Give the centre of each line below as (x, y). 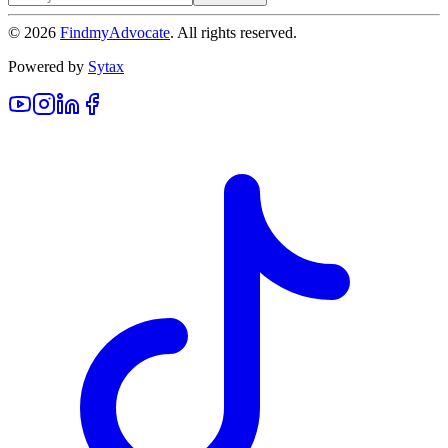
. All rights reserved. (233, 32)
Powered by (46, 66)
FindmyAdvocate (115, 32)
